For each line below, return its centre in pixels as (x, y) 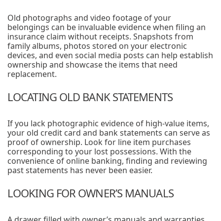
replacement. (32, 74)
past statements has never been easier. (80, 170)
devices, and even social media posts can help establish (110, 55)
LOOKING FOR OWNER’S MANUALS (91, 193)
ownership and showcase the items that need (92, 65)
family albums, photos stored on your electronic (97, 46)
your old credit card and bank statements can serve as (109, 133)
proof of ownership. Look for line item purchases (99, 142)
